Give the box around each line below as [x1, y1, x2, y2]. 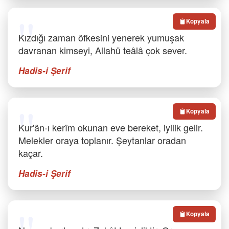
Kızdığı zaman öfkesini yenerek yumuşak [18, 31, 184, 44]
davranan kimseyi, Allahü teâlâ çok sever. [18, 43, 187, 57]
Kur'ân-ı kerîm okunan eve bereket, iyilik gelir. [18, 121, 203, 134]
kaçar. [18, 146, 43, 159]
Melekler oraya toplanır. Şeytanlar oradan [18, 133, 186, 147]
